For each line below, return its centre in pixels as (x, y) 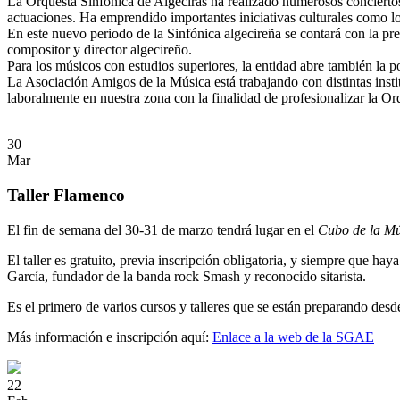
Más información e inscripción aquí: (110, 337)
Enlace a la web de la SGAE (293, 337)
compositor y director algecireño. (100, 50)
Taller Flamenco (66, 195)
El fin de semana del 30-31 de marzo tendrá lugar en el (162, 229)
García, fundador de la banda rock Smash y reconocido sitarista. (187, 276)
